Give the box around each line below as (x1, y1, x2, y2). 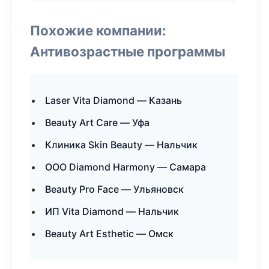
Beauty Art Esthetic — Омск (45, 228, 174, 240)
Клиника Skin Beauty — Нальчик (45, 139, 198, 151)
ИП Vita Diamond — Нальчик (45, 205, 179, 217)
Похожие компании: (30, 22, 166, 38)
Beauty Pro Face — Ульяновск (45, 183, 184, 195)
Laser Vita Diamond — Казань (45, 94, 182, 106)
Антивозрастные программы (30, 43, 225, 59)
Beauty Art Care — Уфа (45, 116, 150, 128)
